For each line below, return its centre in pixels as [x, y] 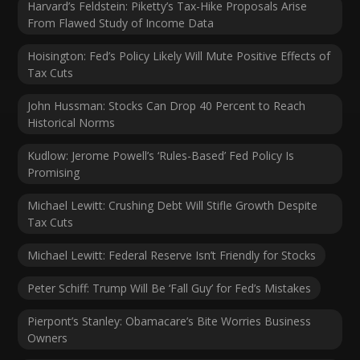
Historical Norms [72, 123]
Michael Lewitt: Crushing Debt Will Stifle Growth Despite [173, 206]
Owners [48, 338]
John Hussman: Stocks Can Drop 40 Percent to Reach [167, 106]
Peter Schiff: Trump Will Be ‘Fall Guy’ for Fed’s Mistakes [170, 288]
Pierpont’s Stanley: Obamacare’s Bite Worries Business [170, 321]
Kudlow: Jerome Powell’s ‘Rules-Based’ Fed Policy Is [161, 156]
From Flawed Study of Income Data [121, 23]
